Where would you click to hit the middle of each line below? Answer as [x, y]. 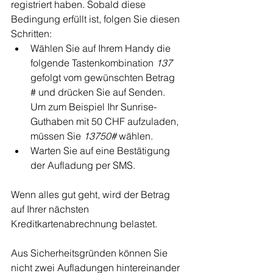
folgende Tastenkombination [93, 62]
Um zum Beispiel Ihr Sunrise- [94, 106]
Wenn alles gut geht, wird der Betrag [92, 194]
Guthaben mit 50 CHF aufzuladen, [106, 121]
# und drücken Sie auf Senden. [99, 92]
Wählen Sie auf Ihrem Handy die [102, 48]
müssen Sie [57, 136]
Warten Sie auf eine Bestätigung [101, 150]
